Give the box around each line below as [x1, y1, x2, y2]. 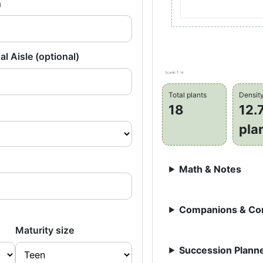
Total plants [168, 90, 207, 99]
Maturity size [15, 224, 74, 236]
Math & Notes [179, 163, 242, 175]
